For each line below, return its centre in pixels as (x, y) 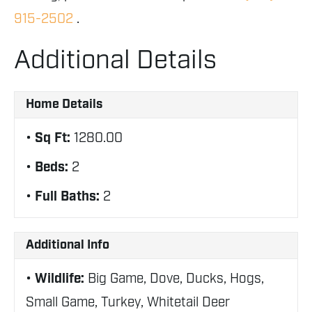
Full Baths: (69, 197)
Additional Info (68, 245)
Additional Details (115, 61)
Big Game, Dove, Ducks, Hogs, (176, 279)
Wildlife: (61, 279)
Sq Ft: (54, 138)
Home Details (64, 104)
